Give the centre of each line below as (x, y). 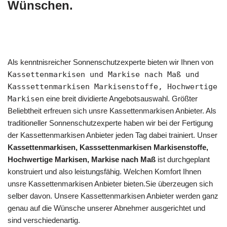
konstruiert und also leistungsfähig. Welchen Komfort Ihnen (104, 172)
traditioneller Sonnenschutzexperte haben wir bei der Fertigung (110, 123)
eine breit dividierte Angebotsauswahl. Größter (121, 99)
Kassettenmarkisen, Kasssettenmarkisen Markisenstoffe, (108, 147)
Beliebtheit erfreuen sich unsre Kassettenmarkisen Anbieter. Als (112, 111)
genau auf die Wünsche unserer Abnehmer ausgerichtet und (106, 208)
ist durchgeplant (183, 159)
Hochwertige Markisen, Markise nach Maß (82, 159)
